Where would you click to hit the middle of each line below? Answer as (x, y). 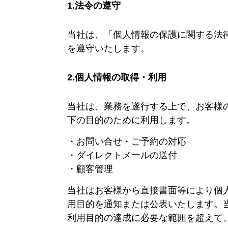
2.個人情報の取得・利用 (117, 78)
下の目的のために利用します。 (131, 120)
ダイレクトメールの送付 (127, 155)
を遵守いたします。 (108, 49)
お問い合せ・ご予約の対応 (131, 142)
